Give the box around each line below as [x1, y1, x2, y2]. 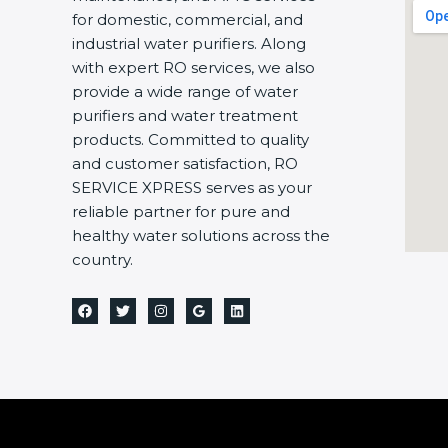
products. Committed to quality [72, 129, 309, 149]
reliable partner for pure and [72, 201, 290, 221]
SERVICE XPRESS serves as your [72, 177, 312, 197]
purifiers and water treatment [72, 105, 298, 125]
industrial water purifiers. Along [72, 33, 306, 53]
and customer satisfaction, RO [72, 153, 298, 173]
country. [72, 249, 133, 269]
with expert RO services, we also [72, 57, 315, 77]
